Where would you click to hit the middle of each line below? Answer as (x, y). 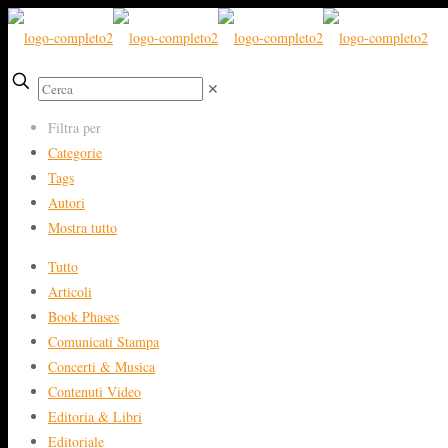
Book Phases (83, 316)
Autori (66, 202)
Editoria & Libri (95, 416)
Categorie (75, 152)
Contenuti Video (94, 391)
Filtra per (74, 127)
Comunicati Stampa (103, 341)
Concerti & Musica (101, 366)
